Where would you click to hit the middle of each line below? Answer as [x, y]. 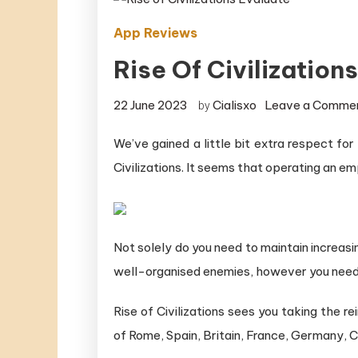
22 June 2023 [151, 105]
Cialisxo [235, 105]
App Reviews [155, 32]
